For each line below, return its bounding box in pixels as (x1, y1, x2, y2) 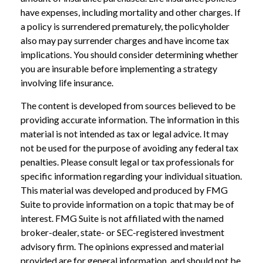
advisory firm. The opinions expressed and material (21, 240, 224, 252)
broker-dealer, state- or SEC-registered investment (21, 226, 224, 238)
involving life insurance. (21, 76, 113, 88)
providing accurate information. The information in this (21, 113, 240, 125)
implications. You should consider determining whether (21, 48, 238, 60)
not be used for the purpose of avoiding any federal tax (21, 141, 238, 153)
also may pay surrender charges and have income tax (21, 34, 229, 46)
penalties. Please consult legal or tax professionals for (21, 156, 234, 167)
